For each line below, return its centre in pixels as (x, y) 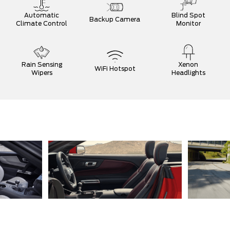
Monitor (188, 23)
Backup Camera (115, 19)
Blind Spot (188, 15)
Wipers (42, 73)
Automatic (42, 15)
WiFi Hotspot (115, 69)
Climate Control (42, 23)
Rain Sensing (42, 64)
